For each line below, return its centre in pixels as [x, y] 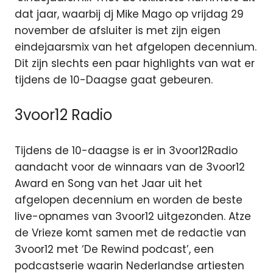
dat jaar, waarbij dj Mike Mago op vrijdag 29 [129, 14]
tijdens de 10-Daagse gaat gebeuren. [114, 80]
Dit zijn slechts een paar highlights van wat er [135, 63]
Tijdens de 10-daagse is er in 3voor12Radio [126, 150]
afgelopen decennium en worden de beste [129, 200]
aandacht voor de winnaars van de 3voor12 [130, 167]
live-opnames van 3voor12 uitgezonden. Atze [133, 216]
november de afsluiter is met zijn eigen [118, 30]
